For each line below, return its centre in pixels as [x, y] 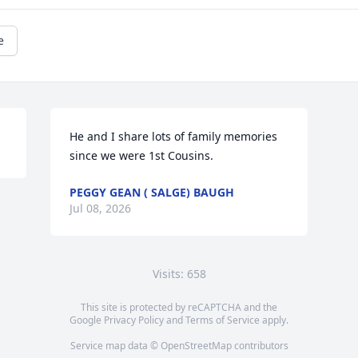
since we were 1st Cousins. [142, 155]
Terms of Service [223, 320]
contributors [260, 346]
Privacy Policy [134, 320]
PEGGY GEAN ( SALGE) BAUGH [152, 192]
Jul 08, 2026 [101, 208]
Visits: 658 [179, 274]
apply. [274, 320]
